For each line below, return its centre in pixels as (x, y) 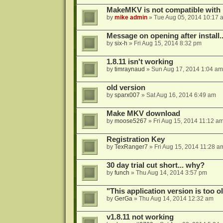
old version (126, 88)
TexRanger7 (131, 147)
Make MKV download (143, 114)
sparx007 (127, 95)
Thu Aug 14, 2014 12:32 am (176, 199)
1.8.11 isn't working (140, 62)
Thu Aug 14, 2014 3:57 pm (171, 173)
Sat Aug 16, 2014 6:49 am (181, 95)
